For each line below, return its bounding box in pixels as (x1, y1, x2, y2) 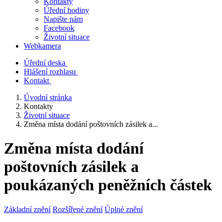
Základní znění (4, 205, 51, 214)
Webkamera (24, 42, 61, 50)
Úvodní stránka (24, 93, 72, 102)
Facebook (44, 24, 74, 32)
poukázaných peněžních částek (4, 176, 212, 194)
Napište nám (44, 15, 83, 23)
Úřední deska (24, 58, 65, 67)
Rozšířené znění (53, 205, 103, 214)
